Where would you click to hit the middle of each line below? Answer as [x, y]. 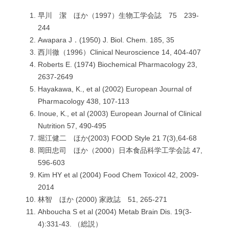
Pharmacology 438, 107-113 [84, 101]
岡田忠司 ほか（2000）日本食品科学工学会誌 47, [120, 151]
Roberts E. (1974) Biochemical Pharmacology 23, [118, 65]
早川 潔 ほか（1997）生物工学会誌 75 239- [118, 16]
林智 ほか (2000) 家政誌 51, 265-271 [102, 200]
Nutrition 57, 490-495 [72, 126]
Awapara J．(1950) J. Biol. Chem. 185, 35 [106, 40]
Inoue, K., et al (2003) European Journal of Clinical [120, 114]
